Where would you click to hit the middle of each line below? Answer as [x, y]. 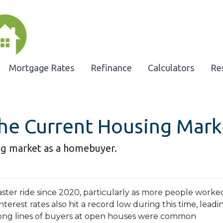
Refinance [111, 68]
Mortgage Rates [42, 68]
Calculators [171, 68]
